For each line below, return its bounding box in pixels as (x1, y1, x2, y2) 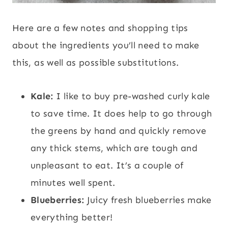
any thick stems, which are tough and (31, 142, 197, 154)
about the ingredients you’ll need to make (12, 39, 199, 51)
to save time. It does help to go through (31, 107, 212, 119)
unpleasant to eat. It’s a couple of (31, 159, 184, 171)
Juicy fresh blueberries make (87, 194, 212, 206)
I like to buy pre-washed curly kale (53, 90, 210, 102)
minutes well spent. (31, 177, 116, 188)
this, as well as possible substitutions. (12, 56, 182, 68)
